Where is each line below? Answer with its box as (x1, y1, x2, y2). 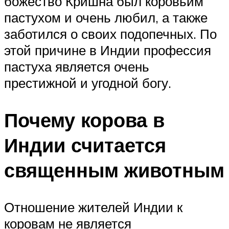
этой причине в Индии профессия (4, 42, 211, 59)
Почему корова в (4, 107, 165, 133)
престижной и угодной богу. (4, 75, 171, 91)
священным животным (4, 157, 224, 183)
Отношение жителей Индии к (4, 199, 182, 216)
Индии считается (4, 132, 166, 158)
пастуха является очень (4, 58, 149, 75)
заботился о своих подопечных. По (4, 26, 217, 42)
